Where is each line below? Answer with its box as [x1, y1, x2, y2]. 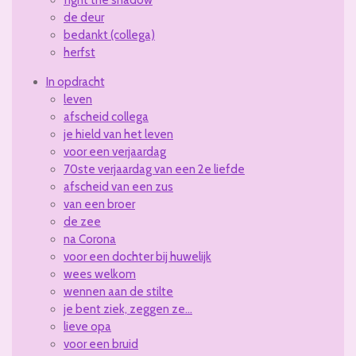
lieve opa [64, 319, 111, 335]
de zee [64, 215, 101, 230]
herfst [64, 45, 95, 60]
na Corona [64, 232, 116, 247]
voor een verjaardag [64, 145, 166, 160]
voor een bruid [64, 337, 138, 352]
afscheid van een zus [64, 180, 173, 195]
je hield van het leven [64, 127, 173, 142]
